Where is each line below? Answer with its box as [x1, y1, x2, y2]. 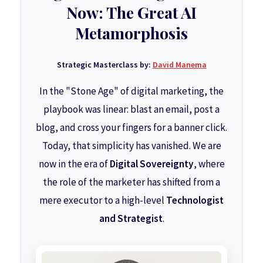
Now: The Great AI [66, 2, 197, 23]
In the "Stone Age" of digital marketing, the [39, 85, 224, 97]
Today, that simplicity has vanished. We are [42, 139, 221, 152]
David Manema [152, 59, 207, 70]
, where [193, 157, 225, 170]
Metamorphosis [75, 22, 188, 43]
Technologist [166, 194, 224, 207]
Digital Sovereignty [109, 157, 194, 170]
